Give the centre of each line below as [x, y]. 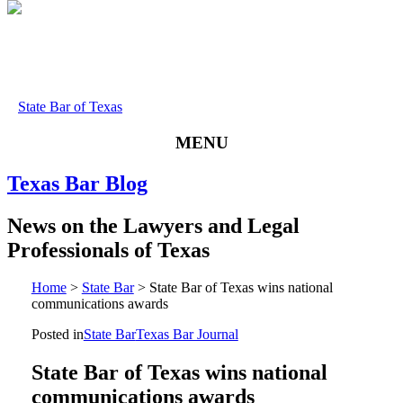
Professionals [68, 250]
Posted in [57, 335]
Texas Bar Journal [187, 335]
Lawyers [163, 225]
